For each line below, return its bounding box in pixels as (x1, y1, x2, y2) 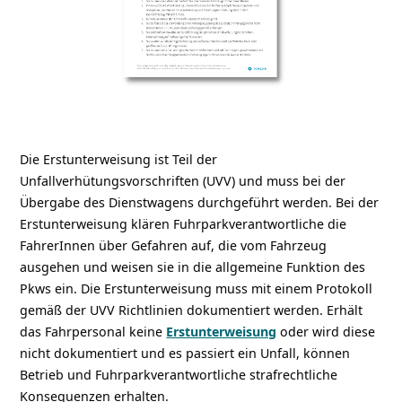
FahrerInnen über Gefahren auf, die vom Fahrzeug (20, 236, 328, 254)
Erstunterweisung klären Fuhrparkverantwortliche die (20, 214, 347, 232)
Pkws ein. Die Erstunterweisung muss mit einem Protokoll (20, 279, 373, 297)
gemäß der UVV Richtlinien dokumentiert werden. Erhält (20, 301, 363, 319)
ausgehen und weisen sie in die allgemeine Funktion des (20, 258, 366, 275)
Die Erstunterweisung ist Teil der (20, 150, 218, 168)
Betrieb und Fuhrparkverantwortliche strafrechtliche (20, 365, 338, 383)
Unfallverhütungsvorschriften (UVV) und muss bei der (20, 171, 346, 189)
